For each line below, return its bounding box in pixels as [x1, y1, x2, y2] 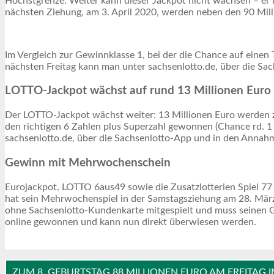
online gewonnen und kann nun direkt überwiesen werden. [5, 217, 256, 227]
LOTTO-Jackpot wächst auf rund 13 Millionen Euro [5, 85, 271, 97]
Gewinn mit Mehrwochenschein [5, 157, 171, 169]
